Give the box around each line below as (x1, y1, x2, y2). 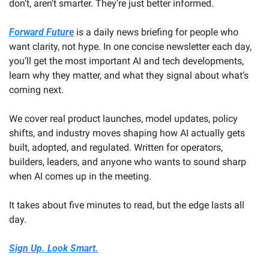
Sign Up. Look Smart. (9, 242, 98, 254)
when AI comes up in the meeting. (9, 170, 151, 182)
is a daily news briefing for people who (74, 26, 238, 38)
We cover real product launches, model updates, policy (9, 112, 238, 124)
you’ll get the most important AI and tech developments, (9, 55, 244, 67)
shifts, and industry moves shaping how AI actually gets (9, 127, 245, 139)
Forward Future (9, 26, 74, 38)
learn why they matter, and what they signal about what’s (9, 69, 249, 81)
